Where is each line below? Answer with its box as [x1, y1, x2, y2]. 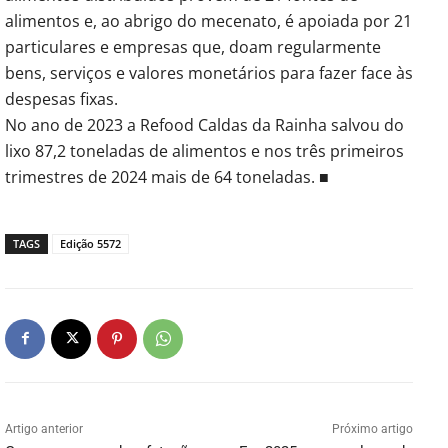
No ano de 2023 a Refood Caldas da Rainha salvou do [5, 113, 404, 136]
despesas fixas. [5, 87, 118, 110]
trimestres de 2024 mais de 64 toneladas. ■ [5, 165, 329, 188]
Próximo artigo [331, 421, 413, 436]
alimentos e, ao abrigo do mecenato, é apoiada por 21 [5, 9, 412, 32]
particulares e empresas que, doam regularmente [5, 35, 381, 58]
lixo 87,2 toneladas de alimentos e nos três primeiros [5, 139, 404, 162]
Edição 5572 [60, 235, 121, 251]
